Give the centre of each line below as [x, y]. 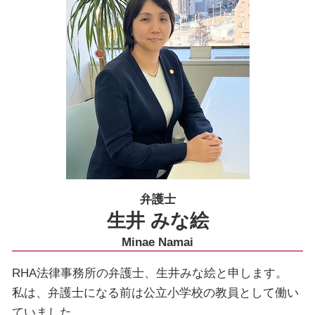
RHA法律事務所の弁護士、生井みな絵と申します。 [150, 273]
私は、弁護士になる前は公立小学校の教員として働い [155, 292]
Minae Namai [157, 242]
